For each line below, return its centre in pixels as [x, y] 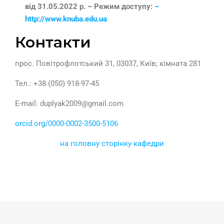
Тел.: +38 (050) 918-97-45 [57, 84]
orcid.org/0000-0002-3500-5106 [66, 124]
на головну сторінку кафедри [112, 144]
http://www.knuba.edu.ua [66, 19]
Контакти [53, 42]
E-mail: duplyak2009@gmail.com [69, 104]
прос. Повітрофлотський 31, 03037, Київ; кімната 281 [108, 64]
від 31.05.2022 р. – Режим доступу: [90, 7]
